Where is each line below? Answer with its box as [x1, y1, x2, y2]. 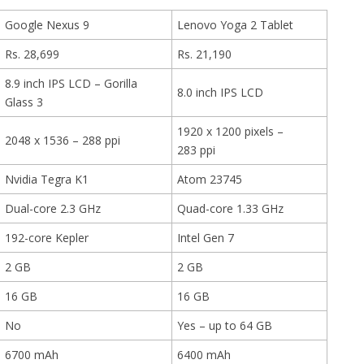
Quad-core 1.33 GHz [177, 200, 284, 216]
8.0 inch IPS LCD [177, 84, 263, 100]
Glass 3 [5, 93, 43, 110]
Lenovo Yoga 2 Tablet [177, 16, 293, 32]
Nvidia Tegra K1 [5, 171, 89, 187]
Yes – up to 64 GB [177, 317, 272, 333]
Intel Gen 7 [177, 229, 234, 245]
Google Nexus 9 [5, 16, 89, 32]
